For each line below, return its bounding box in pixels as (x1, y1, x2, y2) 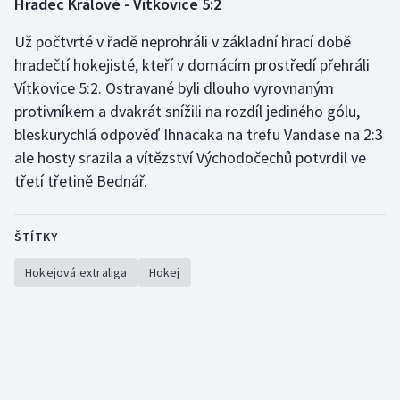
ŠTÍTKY (14, 229, 57, 246)
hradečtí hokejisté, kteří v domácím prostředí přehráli (14, 54, 370, 76)
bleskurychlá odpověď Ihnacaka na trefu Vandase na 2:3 (14, 124, 383, 146)
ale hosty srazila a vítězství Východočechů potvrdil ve (14, 147, 366, 169)
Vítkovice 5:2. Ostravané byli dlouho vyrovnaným (14, 78, 334, 99)
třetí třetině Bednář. (14, 171, 151, 192)
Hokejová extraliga (25, 264, 128, 281)
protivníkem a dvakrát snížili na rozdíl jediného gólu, (14, 101, 360, 122)
